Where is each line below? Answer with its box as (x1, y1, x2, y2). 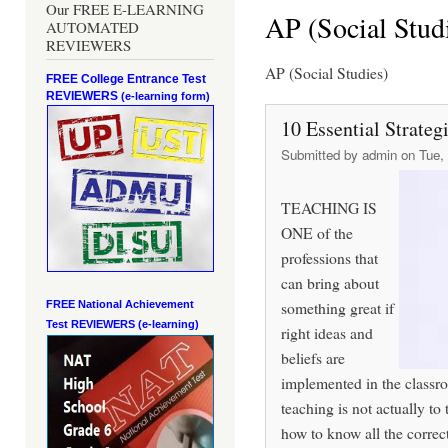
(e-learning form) (121, 90, 210, 103)
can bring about (281, 272, 379, 294)
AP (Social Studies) (265, 62, 388, 84)
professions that (281, 247, 378, 269)
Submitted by (281, 145, 362, 165)
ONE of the (281, 222, 353, 244)
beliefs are (281, 347, 345, 369)
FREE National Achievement (46, 298, 194, 311)
